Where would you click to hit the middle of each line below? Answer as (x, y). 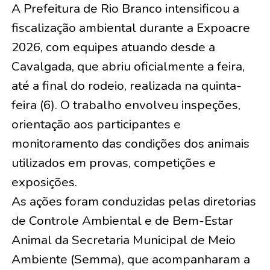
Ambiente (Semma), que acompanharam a (130, 259)
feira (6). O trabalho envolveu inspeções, (126, 105)
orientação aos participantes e (96, 124)
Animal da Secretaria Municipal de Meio (123, 240)
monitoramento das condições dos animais (130, 143)
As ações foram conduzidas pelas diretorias (133, 201)
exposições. (44, 182)
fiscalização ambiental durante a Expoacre (130, 27)
